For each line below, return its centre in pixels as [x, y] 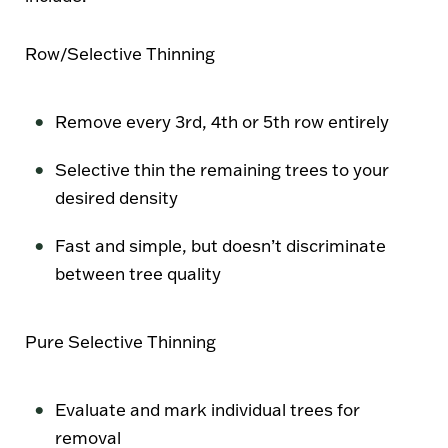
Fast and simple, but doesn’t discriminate [220, 245]
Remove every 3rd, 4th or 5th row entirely [222, 121]
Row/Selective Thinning [120, 53]
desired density [116, 197]
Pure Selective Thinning [122, 341]
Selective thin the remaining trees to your [222, 169]
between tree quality [138, 273]
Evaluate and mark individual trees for [207, 409]
